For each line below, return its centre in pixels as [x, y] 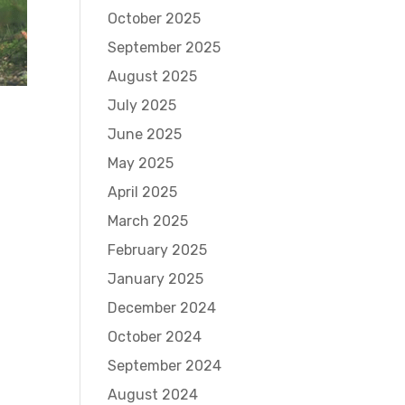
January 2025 [156, 279]
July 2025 [142, 105]
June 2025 [145, 134]
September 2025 [165, 47]
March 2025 [148, 221]
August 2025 [153, 76]
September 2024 [165, 366]
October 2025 [155, 19]
